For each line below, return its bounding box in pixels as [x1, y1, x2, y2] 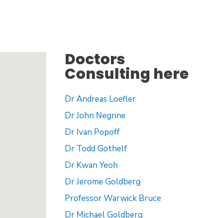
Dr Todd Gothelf [64, 143, 127, 154]
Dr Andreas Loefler [64, 93, 136, 105]
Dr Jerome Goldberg [64, 176, 141, 187]
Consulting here [64, 64, 189, 84]
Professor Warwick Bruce [64, 193, 161, 204]
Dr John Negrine [64, 110, 126, 121]
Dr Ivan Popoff [64, 127, 120, 138]
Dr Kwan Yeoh [64, 160, 118, 171]
